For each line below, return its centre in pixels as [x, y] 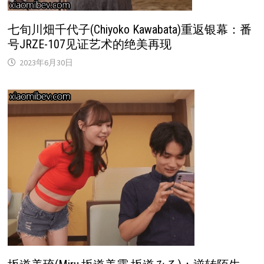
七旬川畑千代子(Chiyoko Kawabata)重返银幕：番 [129, 29]
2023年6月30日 [46, 62]
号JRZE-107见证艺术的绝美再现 [89, 44]
